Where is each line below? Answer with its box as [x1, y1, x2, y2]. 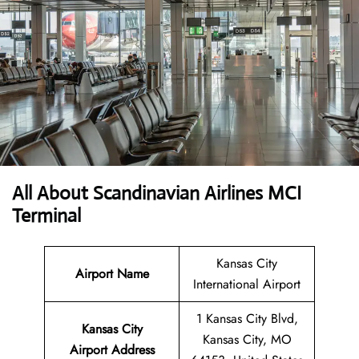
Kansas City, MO [202, 330, 292, 349]
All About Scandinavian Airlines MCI [12, 181, 301, 206]
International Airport [193, 275, 301, 294]
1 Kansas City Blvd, [196, 309, 298, 329]
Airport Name [75, 264, 149, 284]
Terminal [12, 204, 81, 228]
